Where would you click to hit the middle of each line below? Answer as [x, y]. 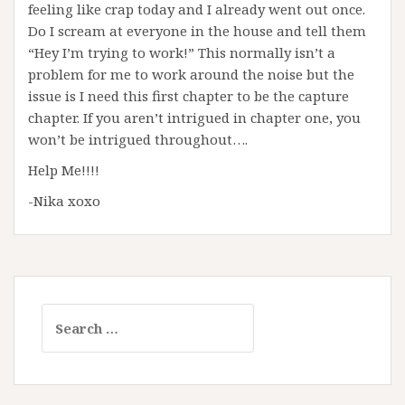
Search [64, 314]
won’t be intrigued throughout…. [138, 139]
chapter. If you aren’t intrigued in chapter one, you [194, 118]
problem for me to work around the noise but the [191, 74]
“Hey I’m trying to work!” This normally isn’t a [182, 52]
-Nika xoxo [64, 201]
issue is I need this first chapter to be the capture [188, 96]
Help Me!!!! [64, 170]
